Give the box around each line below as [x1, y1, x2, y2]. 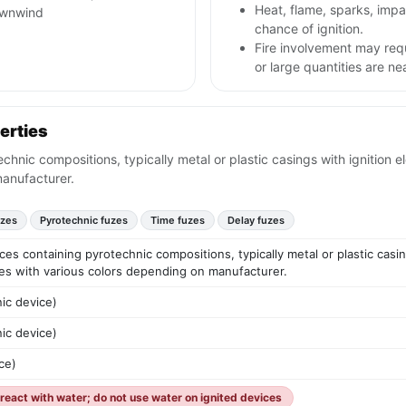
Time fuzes [150, 214, 205, 227]
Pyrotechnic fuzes [40, 214, 128, 227]
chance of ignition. [255, 21, 363, 37]
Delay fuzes [227, 214, 285, 227]
